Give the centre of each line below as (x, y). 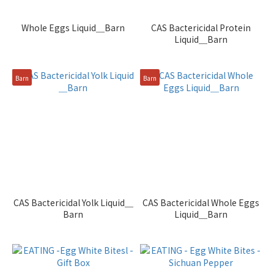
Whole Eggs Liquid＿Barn (73, 28)
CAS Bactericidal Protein (201, 28)
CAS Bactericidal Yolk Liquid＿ (73, 202)
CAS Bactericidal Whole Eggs (201, 202)
